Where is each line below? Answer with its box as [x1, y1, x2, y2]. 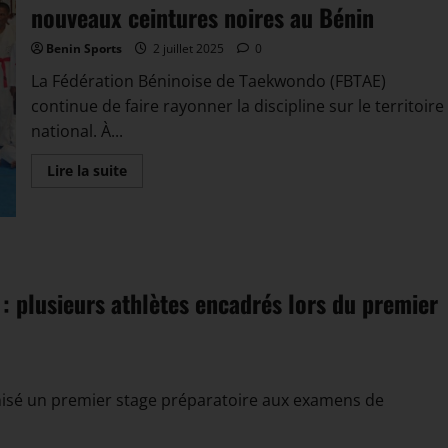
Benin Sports [45, 39, 122, 57]
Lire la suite [46, 160, 127, 180]
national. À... [30, 119, 123, 142]
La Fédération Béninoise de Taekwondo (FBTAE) [30, 69, 386, 92]
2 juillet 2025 [149, 39, 227, 57]
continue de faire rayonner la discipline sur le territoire [30, 94, 444, 117]
